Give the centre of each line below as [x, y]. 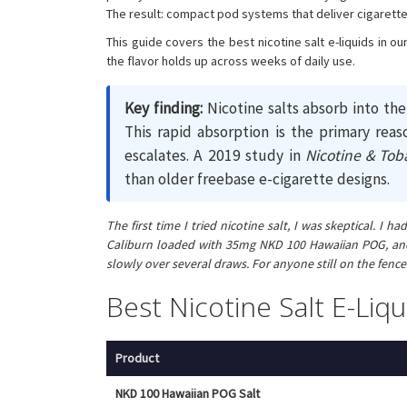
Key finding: [164, 108]
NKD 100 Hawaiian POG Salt [188, 393]
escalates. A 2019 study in [215, 155]
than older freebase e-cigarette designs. [257, 179]
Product [137, 357]
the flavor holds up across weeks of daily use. [231, 60]
